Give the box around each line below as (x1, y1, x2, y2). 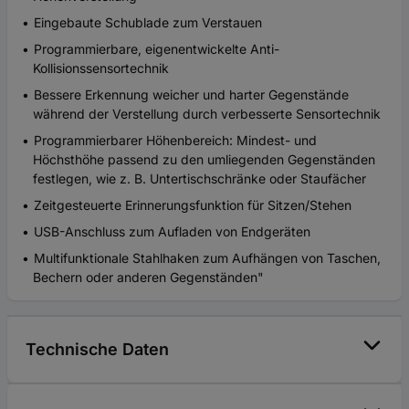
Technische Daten (26, 339, 169, 359)
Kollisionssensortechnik (33, 59, 169, 76)
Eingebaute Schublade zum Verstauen (34, 14, 262, 30)
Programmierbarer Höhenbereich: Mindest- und (34, 131, 317, 148)
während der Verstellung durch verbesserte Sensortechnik (33, 105, 381, 121)
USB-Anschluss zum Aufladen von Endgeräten (34, 223, 310, 239)
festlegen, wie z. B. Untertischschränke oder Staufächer (33, 170, 366, 186)
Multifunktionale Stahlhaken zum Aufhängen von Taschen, (34, 249, 381, 266)
